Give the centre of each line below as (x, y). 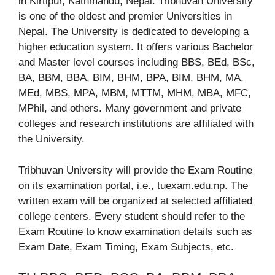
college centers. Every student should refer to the (132, 216)
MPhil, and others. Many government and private (130, 109)
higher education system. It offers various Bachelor (136, 47)
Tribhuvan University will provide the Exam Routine (135, 170)
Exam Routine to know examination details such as (135, 231)
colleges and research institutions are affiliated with (136, 124)
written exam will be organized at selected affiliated (135, 201)
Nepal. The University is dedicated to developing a (134, 32)
